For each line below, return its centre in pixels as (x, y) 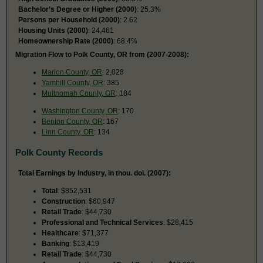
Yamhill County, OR (73, 82)
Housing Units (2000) (53, 30)
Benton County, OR (72, 121)
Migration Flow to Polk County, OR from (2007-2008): (102, 54)
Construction (63, 201)
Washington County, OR (80, 111)
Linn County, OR (68, 132)
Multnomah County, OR (79, 93)
